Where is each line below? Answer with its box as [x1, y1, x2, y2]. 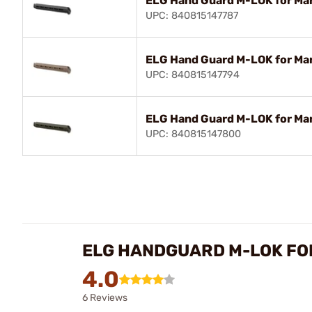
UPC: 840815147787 [146, 9, 238, 22]
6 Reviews [82, 291, 127, 304]
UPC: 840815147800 [146, 127, 241, 140]
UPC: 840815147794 [146, 68, 240, 81]
